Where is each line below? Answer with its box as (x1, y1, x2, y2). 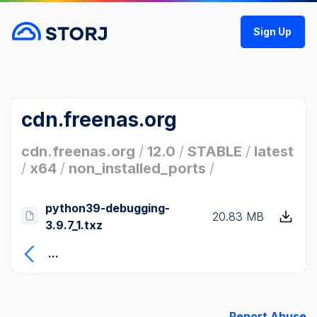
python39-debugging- (45, 201, 170, 215)
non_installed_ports (69, 160, 206, 177)
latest (254, 143, 294, 160)
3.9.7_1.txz (45, 218, 103, 232)
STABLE (188, 143, 242, 160)
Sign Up (253, 25, 292, 38)
